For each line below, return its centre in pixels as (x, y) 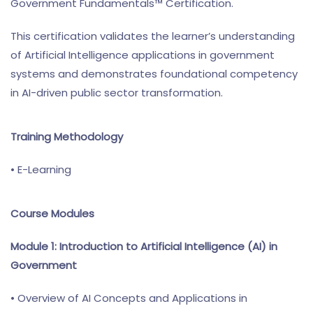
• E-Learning (41, 169)
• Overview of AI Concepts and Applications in (129, 298)
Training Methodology (67, 137)
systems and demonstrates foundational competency (154, 74)
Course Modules (52, 213)
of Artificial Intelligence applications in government (143, 55)
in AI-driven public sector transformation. (117, 93)
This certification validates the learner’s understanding (153, 36)
